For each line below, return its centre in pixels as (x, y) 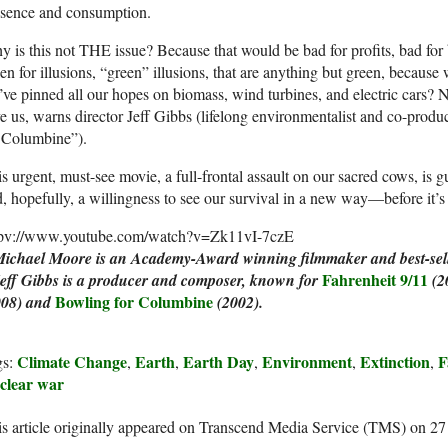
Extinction (395, 362)
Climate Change (72, 362)
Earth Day (218, 362)
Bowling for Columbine (134, 302)
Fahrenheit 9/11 (375, 280)
